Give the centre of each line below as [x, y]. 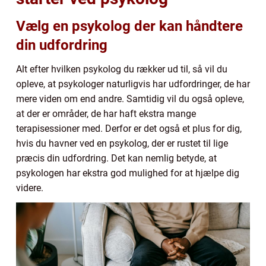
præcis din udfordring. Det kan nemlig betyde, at [116, 158]
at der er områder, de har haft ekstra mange [106, 113]
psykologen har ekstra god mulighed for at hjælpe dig [128, 173]
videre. [31, 188]
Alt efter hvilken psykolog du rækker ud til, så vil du [122, 69]
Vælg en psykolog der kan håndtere [129, 26]
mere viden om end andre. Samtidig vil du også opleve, [130, 99]
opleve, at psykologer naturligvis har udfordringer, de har [133, 84]
